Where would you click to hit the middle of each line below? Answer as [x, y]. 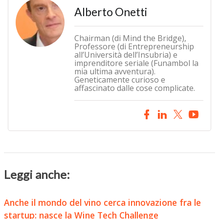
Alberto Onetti [110, 12]
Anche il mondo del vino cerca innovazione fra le [102, 203]
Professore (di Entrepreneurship [134, 47]
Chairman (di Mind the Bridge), [130, 38]
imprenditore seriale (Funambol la [136, 63]
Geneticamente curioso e [120, 80]
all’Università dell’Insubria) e [126, 55]
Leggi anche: [37, 175]
